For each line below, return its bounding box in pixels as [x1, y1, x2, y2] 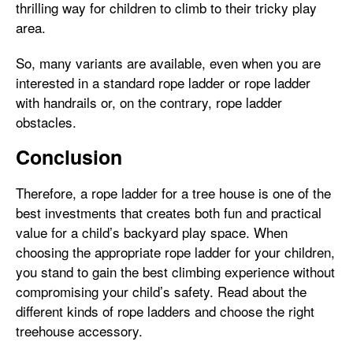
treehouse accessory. [16, 321, 143, 340]
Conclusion [16, 143, 122, 171]
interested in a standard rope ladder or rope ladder [16, 72, 310, 92]
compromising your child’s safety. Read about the [16, 281, 307, 301]
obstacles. [16, 112, 76, 132]
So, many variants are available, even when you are [16, 53, 321, 72]
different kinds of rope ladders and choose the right [16, 301, 314, 321]
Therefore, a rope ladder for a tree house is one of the [16, 183, 331, 203]
